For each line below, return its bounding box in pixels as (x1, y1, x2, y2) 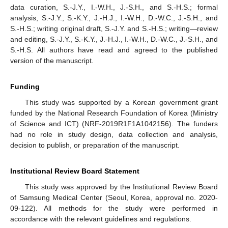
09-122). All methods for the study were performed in (10, 204, 218, 213)
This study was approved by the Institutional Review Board (24, 183, 218, 191)
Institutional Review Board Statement (10, 167, 139, 176)
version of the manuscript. (10, 56, 94, 65)
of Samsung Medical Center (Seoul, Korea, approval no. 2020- (10, 193, 218, 202)
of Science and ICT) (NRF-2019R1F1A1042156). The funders (10, 120, 218, 128)
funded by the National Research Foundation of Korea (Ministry (10, 109, 218, 118)
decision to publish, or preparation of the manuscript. (10, 141, 180, 150)
